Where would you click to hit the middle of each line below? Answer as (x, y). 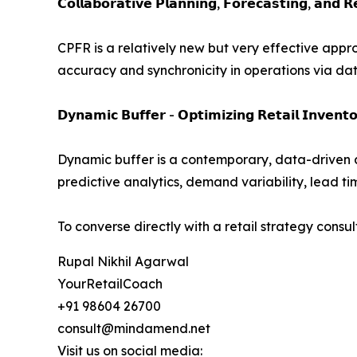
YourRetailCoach (110, 284)
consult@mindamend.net (134, 329)
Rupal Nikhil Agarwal (123, 262)
